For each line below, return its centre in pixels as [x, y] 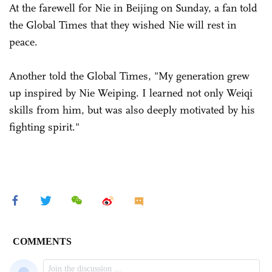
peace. [23, 42]
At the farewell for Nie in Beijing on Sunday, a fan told [133, 8]
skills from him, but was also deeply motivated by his [132, 110]
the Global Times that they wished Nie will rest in [123, 25]
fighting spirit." [44, 127]
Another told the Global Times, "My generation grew [129, 76]
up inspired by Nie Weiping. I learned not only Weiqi [131, 93]
